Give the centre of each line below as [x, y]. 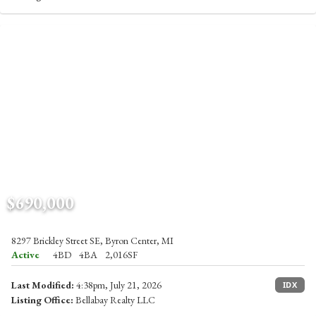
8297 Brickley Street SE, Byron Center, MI [92, 241]
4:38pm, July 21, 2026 [118, 285]
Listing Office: [42, 300]
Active [25, 255]
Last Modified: [43, 285]
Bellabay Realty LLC [114, 300]
